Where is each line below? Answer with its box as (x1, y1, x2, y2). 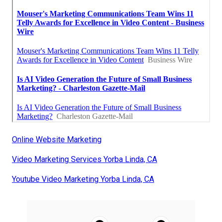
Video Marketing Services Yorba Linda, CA (12, 155, 157, 165)
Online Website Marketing (12, 135, 102, 145)
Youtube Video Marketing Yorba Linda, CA (12, 174, 154, 184)
